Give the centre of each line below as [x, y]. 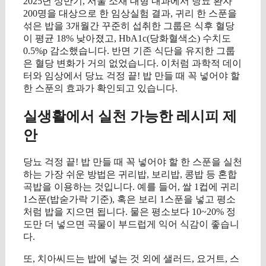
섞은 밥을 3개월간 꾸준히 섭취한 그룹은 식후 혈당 [129, 26]
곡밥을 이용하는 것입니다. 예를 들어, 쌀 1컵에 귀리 [131, 187]
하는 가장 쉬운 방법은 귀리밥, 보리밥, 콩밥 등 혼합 [130, 175]
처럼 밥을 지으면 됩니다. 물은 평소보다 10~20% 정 [129, 212]
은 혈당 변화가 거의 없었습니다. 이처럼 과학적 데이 [132, 63]
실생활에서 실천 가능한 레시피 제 [130, 116]
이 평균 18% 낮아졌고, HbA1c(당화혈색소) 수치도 [127, 38]
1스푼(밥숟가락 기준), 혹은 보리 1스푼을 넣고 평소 [129, 199]
